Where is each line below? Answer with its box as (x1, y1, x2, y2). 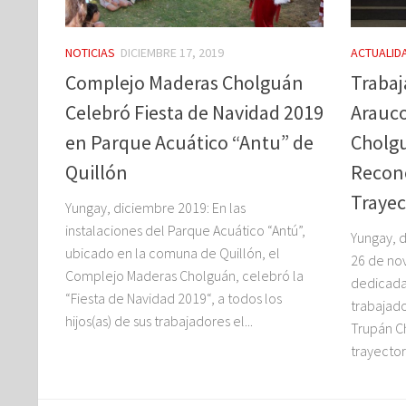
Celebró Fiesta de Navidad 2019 (65, 99, 324, 125)
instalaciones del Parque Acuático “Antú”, (65, 220, 305, 239)
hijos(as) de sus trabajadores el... (65, 311, 253, 330)
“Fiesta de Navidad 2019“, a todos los (65, 288, 282, 307)
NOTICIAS (65, 44, 115, 62)
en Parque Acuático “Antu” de (65, 129, 314, 155)
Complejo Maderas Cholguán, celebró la (65, 266, 304, 285)
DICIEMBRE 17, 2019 (121, 44, 224, 62)
